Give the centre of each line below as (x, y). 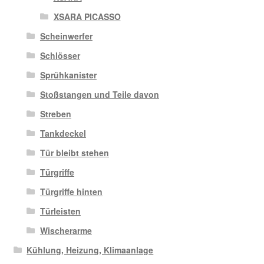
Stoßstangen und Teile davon (99, 94)
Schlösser (60, 55)
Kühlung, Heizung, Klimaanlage (90, 250)
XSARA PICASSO (87, 16)
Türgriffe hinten (71, 191)
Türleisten (60, 211)
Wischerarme (66, 230)
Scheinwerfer (66, 36)
